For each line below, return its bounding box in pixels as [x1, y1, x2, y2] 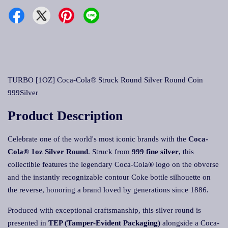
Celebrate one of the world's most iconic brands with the [8, 135, 188, 143]
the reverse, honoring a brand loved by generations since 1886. [8, 186, 209, 194]
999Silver [8, 89, 38, 97]
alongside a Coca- [160, 219, 219, 227]
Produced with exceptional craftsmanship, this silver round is [8, 206, 201, 214]
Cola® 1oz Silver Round [8, 148, 88, 156]
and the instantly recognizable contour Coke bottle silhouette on [8, 173, 211, 181]
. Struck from [88, 148, 132, 156]
